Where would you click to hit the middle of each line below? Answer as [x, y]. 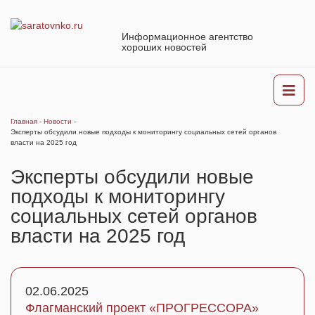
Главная [24, 121]
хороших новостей [164, 47]
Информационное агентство [187, 37]
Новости [58, 121]
